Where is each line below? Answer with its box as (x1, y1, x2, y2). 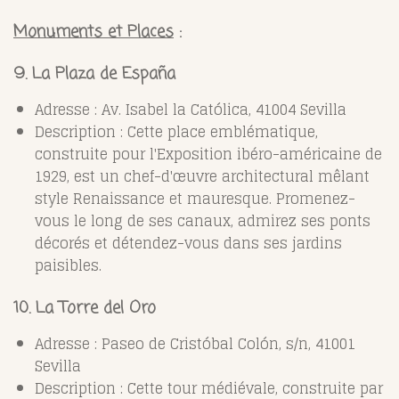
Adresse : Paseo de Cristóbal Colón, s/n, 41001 (35, 330, 355, 356)
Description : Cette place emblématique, (35, 118, 318, 144)
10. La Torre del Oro (13, 295, 156, 321)
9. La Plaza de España (13, 61, 175, 86)
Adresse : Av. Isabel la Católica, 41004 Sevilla (35, 96, 346, 122)
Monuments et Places (13, 19, 174, 45)
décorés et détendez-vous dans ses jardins (35, 230, 342, 256)
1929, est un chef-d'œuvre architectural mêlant (35, 163, 370, 189)
